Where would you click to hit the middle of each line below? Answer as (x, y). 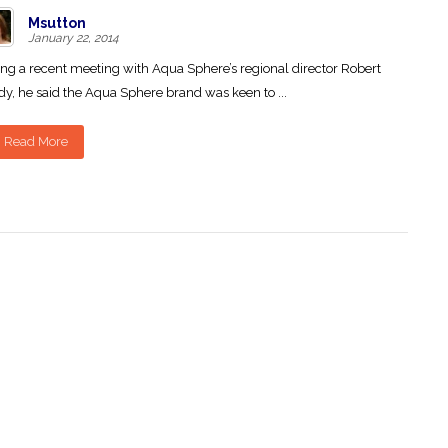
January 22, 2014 (73, 38)
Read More (36, 141)
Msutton (57, 23)
